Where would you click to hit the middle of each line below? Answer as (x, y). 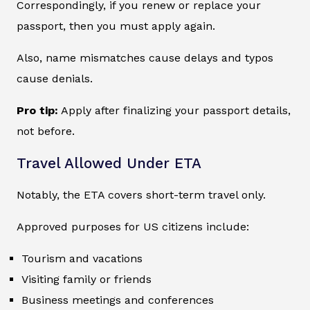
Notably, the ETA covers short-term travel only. (141, 195)
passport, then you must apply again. (116, 26)
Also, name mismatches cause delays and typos (145, 58)
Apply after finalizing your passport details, (174, 111)
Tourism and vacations (82, 259)
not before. (46, 131)
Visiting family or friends (86, 280)
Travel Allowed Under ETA (109, 164)
